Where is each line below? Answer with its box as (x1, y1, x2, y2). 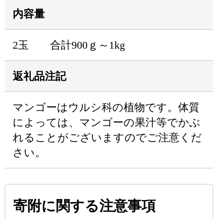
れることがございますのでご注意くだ (13, 131, 202, 144)
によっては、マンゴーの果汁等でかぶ (13, 116, 200, 128)
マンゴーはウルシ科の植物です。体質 (13, 101, 200, 113)
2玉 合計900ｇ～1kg (13, 39, 125, 51)
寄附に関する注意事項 (13, 198, 156, 214)
